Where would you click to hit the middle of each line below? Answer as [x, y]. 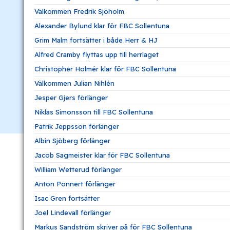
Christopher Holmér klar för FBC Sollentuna [105, 69]
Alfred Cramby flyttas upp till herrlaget [97, 54]
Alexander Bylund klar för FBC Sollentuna [102, 25]
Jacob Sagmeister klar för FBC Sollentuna [102, 155]
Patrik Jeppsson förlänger [77, 126]
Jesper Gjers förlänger [71, 97]
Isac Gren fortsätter [67, 198]
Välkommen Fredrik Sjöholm [79, 11]
